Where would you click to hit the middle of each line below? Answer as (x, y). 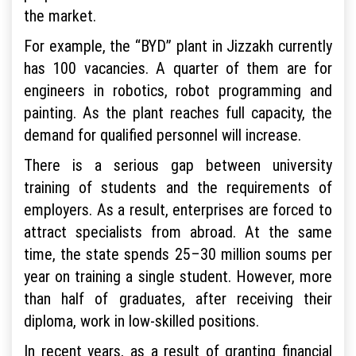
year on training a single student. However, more (178, 276)
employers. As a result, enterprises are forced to (178, 209)
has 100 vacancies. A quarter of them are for (178, 68)
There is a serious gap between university (178, 164)
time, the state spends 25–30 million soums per (178, 253)
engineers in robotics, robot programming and (178, 90)
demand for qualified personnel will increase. (163, 134)
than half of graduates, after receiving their (178, 298)
